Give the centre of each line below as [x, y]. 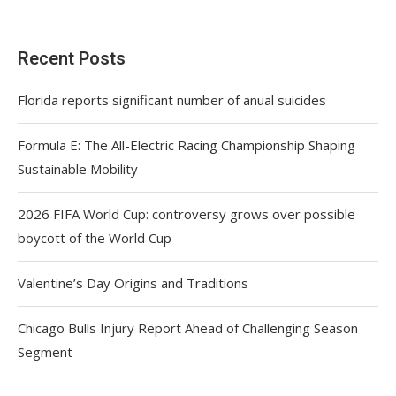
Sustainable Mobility [78, 168]
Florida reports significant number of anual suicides [172, 99]
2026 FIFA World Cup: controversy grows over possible [187, 213]
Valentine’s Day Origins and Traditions [133, 282]
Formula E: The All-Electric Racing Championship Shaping [187, 145]
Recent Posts [72, 58]
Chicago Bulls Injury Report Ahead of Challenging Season [188, 327]
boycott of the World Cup [95, 237]
